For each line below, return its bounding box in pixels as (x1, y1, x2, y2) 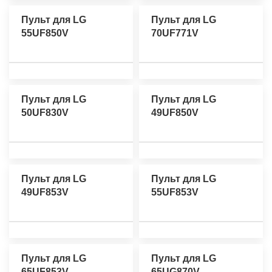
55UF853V (151, 187, 199, 198)
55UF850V (21, 27, 69, 38)
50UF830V (21, 107, 69, 118)
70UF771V (151, 27, 199, 38)
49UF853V (21, 187, 69, 198)
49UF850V (151, 107, 199, 118)
